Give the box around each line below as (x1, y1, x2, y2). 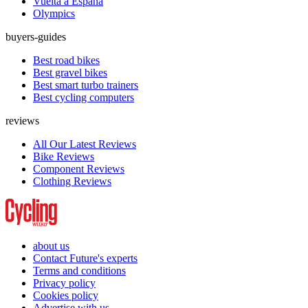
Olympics (33, 8, 75, 20)
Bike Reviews (33, 151, 94, 163)
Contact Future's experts (33, 252, 137, 265)
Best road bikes (33, 54, 100, 67)
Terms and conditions (33, 265, 126, 277)
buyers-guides (5, 31, 66, 43)
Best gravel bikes (33, 67, 107, 79)
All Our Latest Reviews (33, 138, 136, 151)
